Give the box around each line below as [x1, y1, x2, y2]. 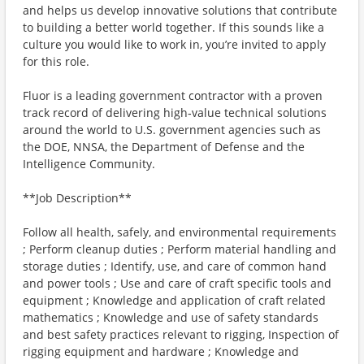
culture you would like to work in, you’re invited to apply [23, 37, 326, 52]
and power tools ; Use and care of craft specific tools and [23, 275, 331, 291]
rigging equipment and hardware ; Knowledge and [23, 344, 299, 359]
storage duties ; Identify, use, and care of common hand [23, 258, 327, 274]
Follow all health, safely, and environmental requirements [23, 224, 336, 240]
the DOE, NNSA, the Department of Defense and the [23, 139, 305, 154]
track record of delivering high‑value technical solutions [23, 105, 327, 120]
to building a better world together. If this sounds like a [23, 19, 324, 35]
